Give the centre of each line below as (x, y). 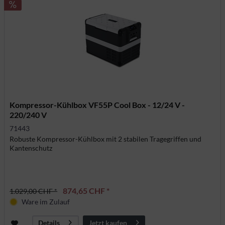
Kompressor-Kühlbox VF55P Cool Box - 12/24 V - (97, 104)
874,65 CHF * (86, 190)
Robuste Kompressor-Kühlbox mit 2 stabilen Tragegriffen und (106, 139)
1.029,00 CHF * (34, 191)
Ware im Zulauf (46, 201)
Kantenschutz (31, 148)
